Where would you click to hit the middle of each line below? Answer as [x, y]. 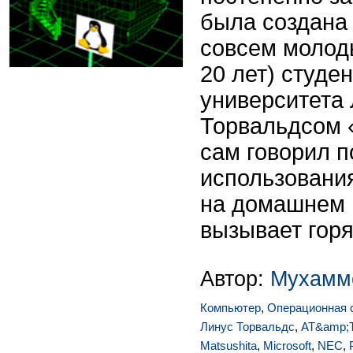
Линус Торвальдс [247, 327]
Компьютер [230, 308]
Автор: [235, 279]
